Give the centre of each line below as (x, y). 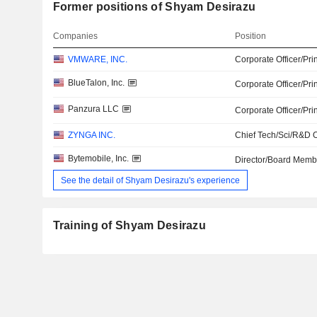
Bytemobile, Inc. (98, 159)
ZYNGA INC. (91, 136)
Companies (75, 36)
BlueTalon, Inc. (96, 83)
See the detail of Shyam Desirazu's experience (150, 180)
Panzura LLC (93, 109)
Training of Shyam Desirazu (129, 226)
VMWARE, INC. (97, 60)
